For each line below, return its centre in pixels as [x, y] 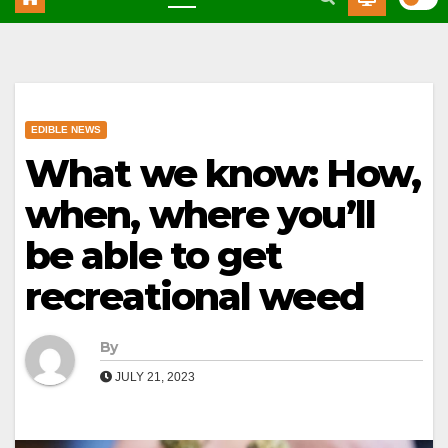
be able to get [153, 255]
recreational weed [194, 296]
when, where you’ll [200, 214]
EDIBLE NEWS [66, 129]
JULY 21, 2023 [153, 376]
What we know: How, [222, 173]
